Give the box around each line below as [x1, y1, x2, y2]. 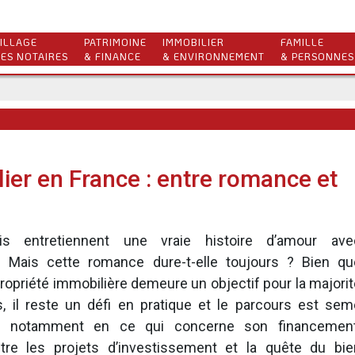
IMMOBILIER [162, 36, 224, 48]
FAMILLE [281, 36, 324, 48]
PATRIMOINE [84, 36, 147, 48]
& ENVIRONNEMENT [162, 50, 265, 63]
